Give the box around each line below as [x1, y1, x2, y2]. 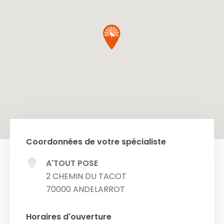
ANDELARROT [73, 183, 125, 195]
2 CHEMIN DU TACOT [46, 170, 126, 182]
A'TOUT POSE [46, 157, 98, 169]
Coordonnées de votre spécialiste [26, 136, 166, 148]
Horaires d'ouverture [26, 211, 111, 223]
